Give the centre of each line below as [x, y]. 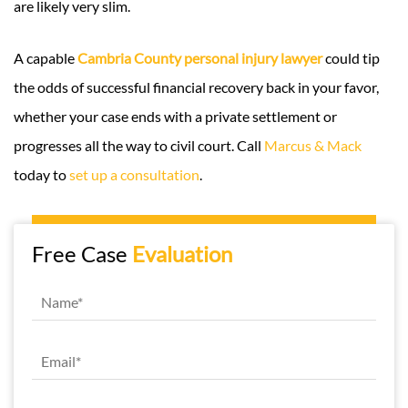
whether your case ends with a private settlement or [175, 116]
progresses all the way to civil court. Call [139, 145]
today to [41, 174]
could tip [351, 58]
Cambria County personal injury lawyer [200, 58]
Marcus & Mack [313, 145]
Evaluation [182, 254]
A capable [46, 58]
